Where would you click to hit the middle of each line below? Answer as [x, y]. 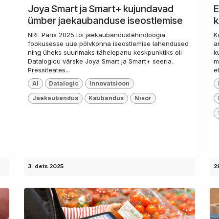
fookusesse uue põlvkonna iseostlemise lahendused [108, 43]
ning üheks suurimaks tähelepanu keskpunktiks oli [105, 52]
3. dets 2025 [46, 166]
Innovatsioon [109, 83]
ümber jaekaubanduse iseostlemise [105, 20]
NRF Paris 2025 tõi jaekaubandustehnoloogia [97, 34]
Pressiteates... [49, 70]
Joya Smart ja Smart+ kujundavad [101, 9]
